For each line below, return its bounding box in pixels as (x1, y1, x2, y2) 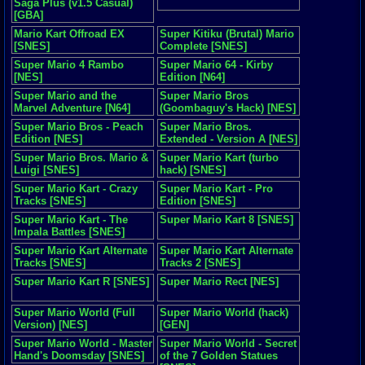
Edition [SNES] (160, 195, 235, 207)
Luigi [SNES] (14, 164, 79, 176)
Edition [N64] (160, 71, 225, 83)
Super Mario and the (14, 90, 117, 102)
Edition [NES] (14, 133, 82, 145)
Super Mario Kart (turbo (160, 152, 279, 164)
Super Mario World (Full (14, 306, 135, 319)
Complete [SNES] (160, 40, 247, 52)
